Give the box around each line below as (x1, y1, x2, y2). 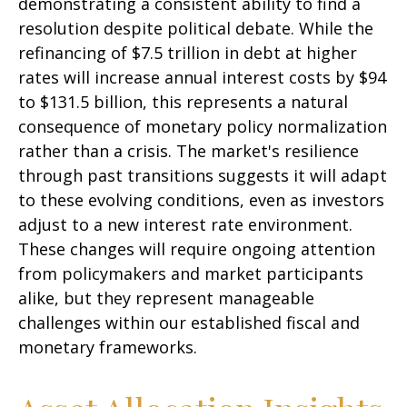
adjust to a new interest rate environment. (18, 213, 352, 236)
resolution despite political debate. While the (18, 17, 373, 40)
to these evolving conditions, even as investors (18, 189, 384, 212)
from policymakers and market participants (18, 263, 363, 285)
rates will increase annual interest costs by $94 (18, 66, 386, 89)
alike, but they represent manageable (18, 287, 314, 310)
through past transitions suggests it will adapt (18, 164, 387, 187)
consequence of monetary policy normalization (18, 115, 387, 138)
